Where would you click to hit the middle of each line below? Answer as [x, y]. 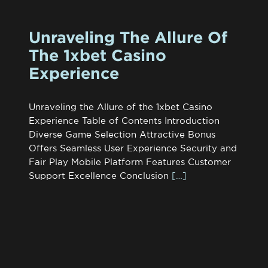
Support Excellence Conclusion [98, 176]
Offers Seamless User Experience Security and [133, 148]
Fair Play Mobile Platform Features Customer [130, 162]
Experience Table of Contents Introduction [124, 121]
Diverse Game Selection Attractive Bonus [122, 134]
